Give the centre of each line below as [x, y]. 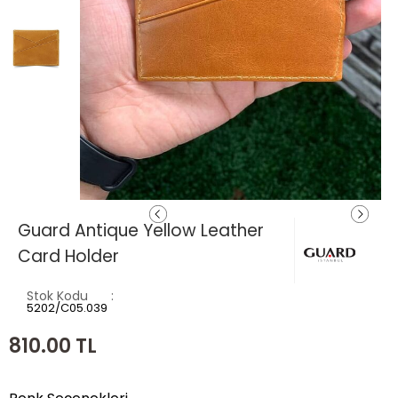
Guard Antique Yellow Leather [141, 231]
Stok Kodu [57, 296]
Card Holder [68, 257]
